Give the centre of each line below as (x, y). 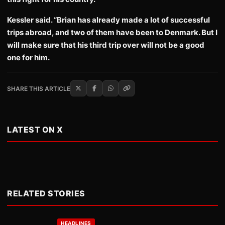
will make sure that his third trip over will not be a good (106, 45)
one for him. (28, 58)
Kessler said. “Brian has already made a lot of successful (108, 20)
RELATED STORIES (46, 193)
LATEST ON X (35, 130)
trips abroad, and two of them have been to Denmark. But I (112, 32)
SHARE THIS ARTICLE (39, 88)
